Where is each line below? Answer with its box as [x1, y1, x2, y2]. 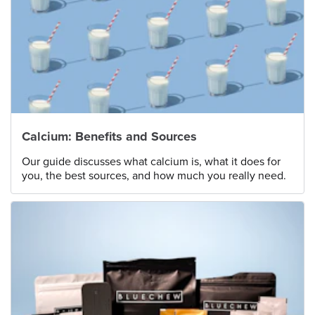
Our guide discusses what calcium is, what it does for [22, 154, 281, 169]
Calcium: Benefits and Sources [22, 128, 197, 144]
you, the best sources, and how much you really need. [22, 168, 286, 183]
